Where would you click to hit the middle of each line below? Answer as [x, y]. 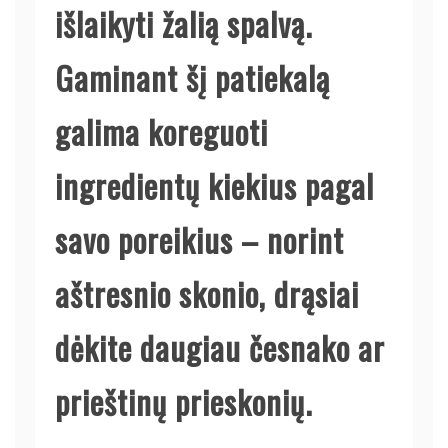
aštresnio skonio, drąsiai [207, 293]
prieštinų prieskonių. [183, 401]
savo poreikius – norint [199, 239]
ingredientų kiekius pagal [214, 185]
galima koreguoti [161, 131]
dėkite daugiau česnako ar [220, 347]
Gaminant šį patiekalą [192, 77]
